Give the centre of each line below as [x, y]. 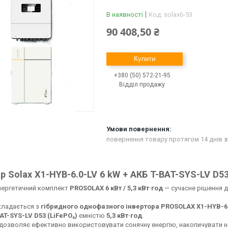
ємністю [92, 216]
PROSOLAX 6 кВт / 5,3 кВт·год [116, 188]
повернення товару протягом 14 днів [165, 139]
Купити [145, 59]
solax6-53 [178, 15]
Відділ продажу [142, 84]
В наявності [125, 15]
